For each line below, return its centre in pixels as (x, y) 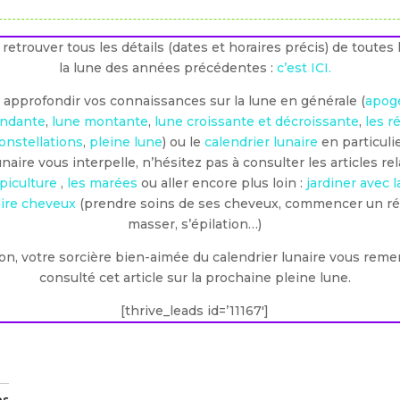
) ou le (184, 142)
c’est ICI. (304, 67)
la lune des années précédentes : (167, 67)
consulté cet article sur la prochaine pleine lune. (195, 277)
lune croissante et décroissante (257, 121)
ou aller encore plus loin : (222, 183)
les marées (103, 183)
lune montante (100, 121)
